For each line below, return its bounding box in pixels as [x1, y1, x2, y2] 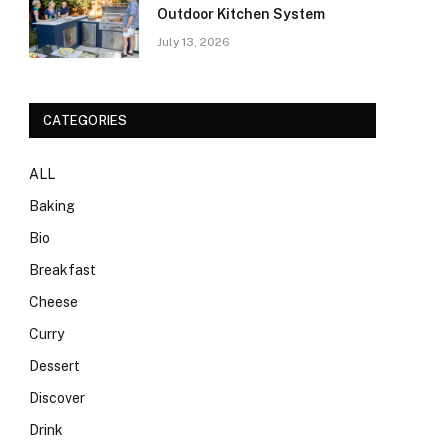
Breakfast [29, 262, 96, 278]
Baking [29, 198, 75, 214]
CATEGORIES [43, 113, 128, 128]
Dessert [29, 358, 80, 374]
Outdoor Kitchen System [157, 6, 325, 22]
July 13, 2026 [157, 35, 230, 49]
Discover [29, 390, 85, 406]
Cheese [29, 294, 78, 310]
